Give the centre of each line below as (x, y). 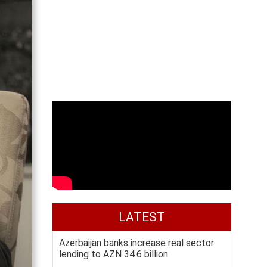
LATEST (142, 217)
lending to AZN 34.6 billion (114, 254)
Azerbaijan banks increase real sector (136, 243)
